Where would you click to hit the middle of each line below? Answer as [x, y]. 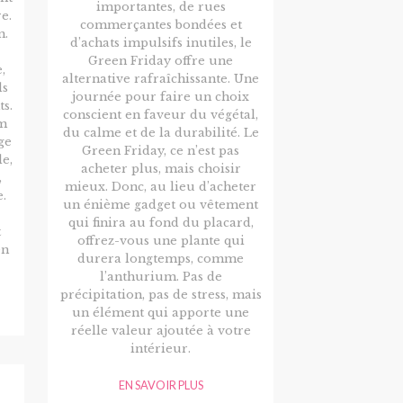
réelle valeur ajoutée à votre [161, 330]
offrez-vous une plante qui [161, 240]
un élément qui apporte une [161, 312]
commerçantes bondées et [161, 24]
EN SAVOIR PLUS [161, 385]
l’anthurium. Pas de [161, 276]
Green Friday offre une [161, 60]
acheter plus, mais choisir [161, 168]
